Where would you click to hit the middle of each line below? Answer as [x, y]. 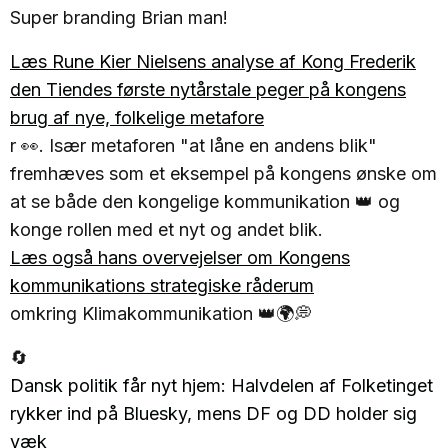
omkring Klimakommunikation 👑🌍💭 [161, 314]
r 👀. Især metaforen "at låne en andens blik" [193, 146]
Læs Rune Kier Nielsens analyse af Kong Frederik [213, 62]
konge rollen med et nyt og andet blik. [166, 230]
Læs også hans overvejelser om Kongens [180, 258]
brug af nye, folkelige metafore [137, 118]
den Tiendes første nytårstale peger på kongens [208, 90]
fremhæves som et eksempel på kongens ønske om [223, 174]
